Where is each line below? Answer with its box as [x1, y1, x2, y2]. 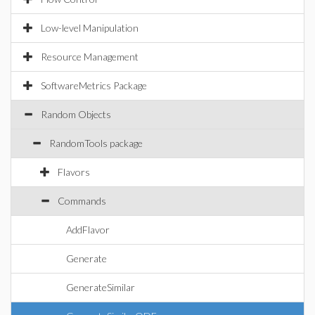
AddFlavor [66, 224, 110, 236]
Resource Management [41, 51, 139, 63]
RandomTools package [49, 137, 143, 149]
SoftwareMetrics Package [41, 79, 147, 91]
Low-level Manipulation [41, 22, 139, 34]
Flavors [58, 166, 90, 178]
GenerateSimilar [66, 281, 135, 293]
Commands [58, 195, 106, 207]
